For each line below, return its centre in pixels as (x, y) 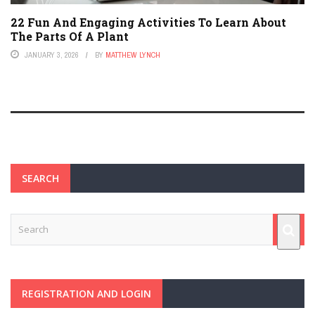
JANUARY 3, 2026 (52, 55)
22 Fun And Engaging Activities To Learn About (148, 22)
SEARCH (40, 179)
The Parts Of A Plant (70, 37)
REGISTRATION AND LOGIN (86, 294)
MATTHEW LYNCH (133, 55)
